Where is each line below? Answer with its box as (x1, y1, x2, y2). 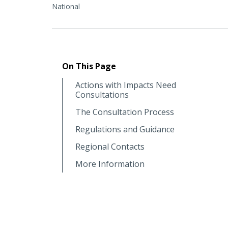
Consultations (75, 89, 129, 100)
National (52, 1, 80, 11)
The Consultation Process (75, 106, 174, 118)
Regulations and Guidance (75, 123, 175, 135)
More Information (75, 158, 145, 169)
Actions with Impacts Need (75, 79, 176, 91)
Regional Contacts (75, 140, 145, 152)
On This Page (62, 60, 116, 72)
